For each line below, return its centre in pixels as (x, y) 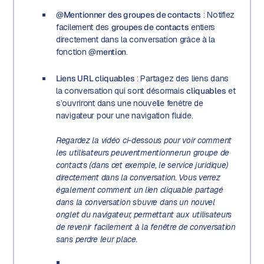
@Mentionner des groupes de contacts (128, 14)
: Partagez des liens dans (182, 79)
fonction (72, 52)
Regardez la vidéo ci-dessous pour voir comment (144, 141)
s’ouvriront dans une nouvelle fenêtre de (129, 103)
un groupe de (206, 153)
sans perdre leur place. (101, 240)
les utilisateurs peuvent (98, 153)
